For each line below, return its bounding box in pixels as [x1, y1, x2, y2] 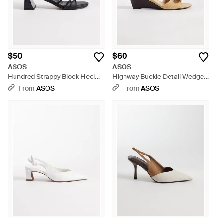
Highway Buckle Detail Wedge [112, 72, 204, 81]
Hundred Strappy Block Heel [8, 72, 95, 81]
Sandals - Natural [112, 82, 166, 91]
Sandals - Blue [8, 82, 52, 91]
